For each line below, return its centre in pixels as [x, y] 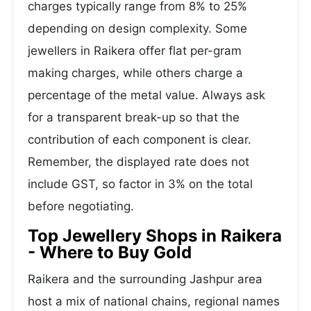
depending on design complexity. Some [137, 28]
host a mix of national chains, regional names [154, 301]
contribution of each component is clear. [140, 140]
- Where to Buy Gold [110, 252]
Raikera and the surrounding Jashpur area [145, 279]
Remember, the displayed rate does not [138, 162]
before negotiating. [81, 206]
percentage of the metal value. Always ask [146, 95]
